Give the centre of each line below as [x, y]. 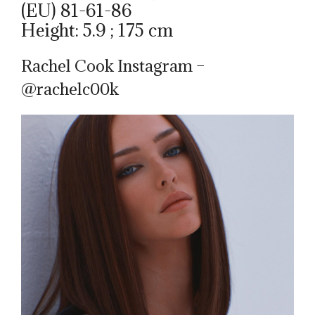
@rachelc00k [70, 89]
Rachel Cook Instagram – [113, 66]
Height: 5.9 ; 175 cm [97, 30]
